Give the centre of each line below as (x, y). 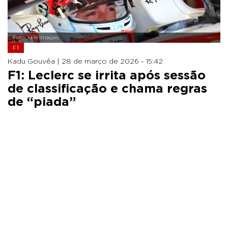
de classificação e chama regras (107, 89)
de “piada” (42, 102)
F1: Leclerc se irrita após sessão (107, 76)
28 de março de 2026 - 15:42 (112, 61)
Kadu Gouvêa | (35, 61)
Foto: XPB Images (36, 37)
